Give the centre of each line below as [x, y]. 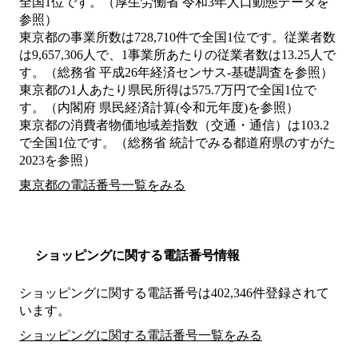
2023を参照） [58, 161]
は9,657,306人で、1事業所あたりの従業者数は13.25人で [177, 55]
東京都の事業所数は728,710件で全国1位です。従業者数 [177, 38]
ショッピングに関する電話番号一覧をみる [141, 336]
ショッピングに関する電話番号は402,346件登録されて [174, 293]
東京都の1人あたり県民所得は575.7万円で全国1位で [168, 90]
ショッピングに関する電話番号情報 [137, 256]
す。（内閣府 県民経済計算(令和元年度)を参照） [159, 108]
